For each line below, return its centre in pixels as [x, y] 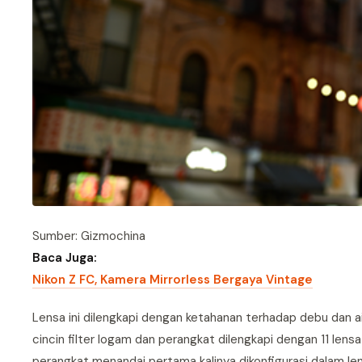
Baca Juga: [65, 257]
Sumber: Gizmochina [89, 236]
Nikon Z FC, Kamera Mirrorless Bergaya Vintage [173, 279]
